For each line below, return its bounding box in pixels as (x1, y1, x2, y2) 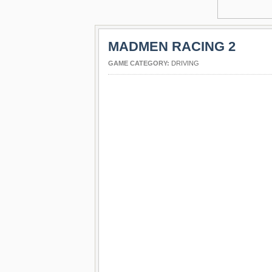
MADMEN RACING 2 (108, 39, 236, 54)
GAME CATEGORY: (108, 59, 171, 67)
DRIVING (171, 59, 199, 67)
